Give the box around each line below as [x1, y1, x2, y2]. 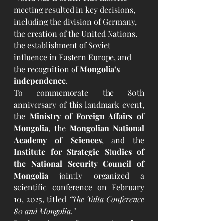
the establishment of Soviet [14, 40, 112, 51]
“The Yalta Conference [69, 194, 145, 205]
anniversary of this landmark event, [14, 99, 144, 110]
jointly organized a [48, 170, 144, 181]
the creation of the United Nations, [14, 28, 139, 39]
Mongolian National [70, 123, 144, 134]
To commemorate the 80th [14, 87, 144, 98]
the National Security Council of [14, 158, 144, 169]
